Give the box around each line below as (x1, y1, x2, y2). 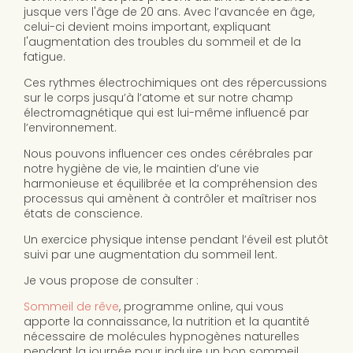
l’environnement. (24, 120, 117, 136)
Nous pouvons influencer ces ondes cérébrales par (24, 146, 313, 162)
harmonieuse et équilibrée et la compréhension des (24, 176, 318, 192)
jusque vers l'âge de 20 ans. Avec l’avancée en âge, (24, 4, 314, 20)
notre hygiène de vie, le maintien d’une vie (24, 161, 259, 177)
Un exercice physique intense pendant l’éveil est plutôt (24, 232, 329, 248)
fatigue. (24, 49, 65, 65)
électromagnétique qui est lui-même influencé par (24, 105, 309, 121)
